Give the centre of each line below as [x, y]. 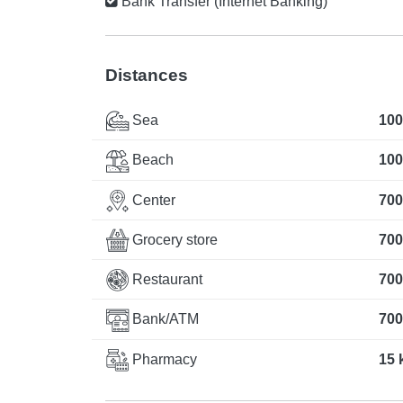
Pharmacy [163, 359]
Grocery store [173, 239]
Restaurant [166, 280]
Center [152, 200]
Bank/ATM [164, 319]
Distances [147, 76]
